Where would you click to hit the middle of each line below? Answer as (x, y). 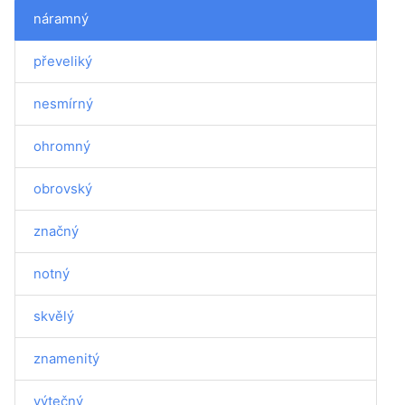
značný (56, 231)
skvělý (54, 316)
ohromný (62, 146)
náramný (61, 19)
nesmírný (63, 104)
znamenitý (66, 358)
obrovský (63, 188)
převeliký (63, 61)
